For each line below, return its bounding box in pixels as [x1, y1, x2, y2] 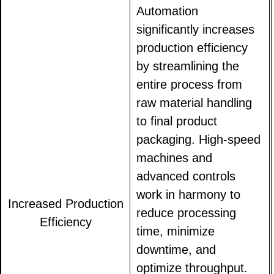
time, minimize [136, 224, 215, 239]
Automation [136, 4, 199, 18]
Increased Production [7, 197, 124, 211]
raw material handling [136, 96, 253, 110]
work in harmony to [136, 188, 241, 202]
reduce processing [136, 206, 237, 220]
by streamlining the [136, 59, 240, 73]
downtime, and [136, 243, 217, 257]
